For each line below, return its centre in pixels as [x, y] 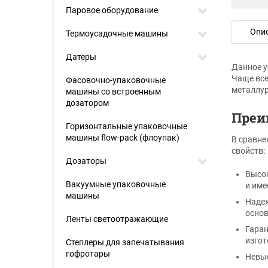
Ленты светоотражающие [117, 219]
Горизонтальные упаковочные [127, 126]
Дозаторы [86, 161]
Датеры [81, 57]
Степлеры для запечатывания [125, 242]
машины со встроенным [113, 92]
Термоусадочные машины [117, 33]
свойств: [248, 151]
